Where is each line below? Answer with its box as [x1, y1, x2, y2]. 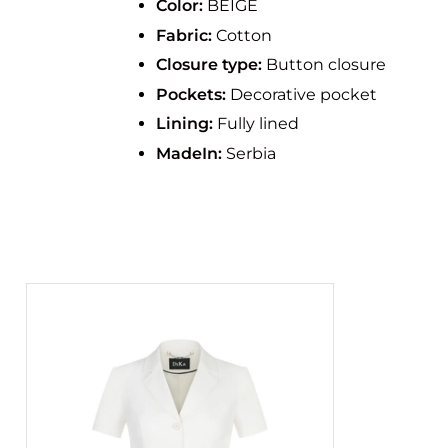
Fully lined [213, 114, 300, 134]
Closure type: [156, 55, 263, 75]
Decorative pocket [226, 84, 378, 104]
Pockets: [156, 84, 227, 104]
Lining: [156, 114, 214, 134]
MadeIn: [156, 143, 223, 163]
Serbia [222, 143, 277, 163]
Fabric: [156, 25, 213, 45]
